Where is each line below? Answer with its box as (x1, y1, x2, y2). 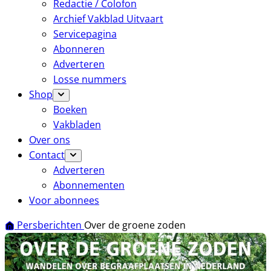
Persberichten (17, 218, 84, 232)
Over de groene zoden (84, 218, 186, 232)
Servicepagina (53, 27, 117, 41)
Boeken (53, 103, 87, 116)
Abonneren (53, 42, 105, 56)
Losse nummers (53, 73, 126, 86)
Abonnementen (53, 178, 125, 192)
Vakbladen (53, 118, 101, 131)
